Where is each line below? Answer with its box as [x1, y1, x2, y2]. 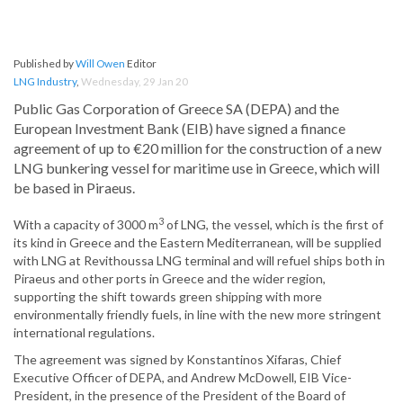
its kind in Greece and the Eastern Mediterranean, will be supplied [13, 235, 381, 251]
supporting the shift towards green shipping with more [13, 289, 322, 305]
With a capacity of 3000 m [13, 217, 158, 233]
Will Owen [76, 57, 125, 71]
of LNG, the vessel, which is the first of [164, 217, 383, 233]
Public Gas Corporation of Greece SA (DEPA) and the [13, 100, 339, 118]
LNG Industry [13, 75, 76, 89]
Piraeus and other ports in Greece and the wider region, [13, 271, 326, 287]
